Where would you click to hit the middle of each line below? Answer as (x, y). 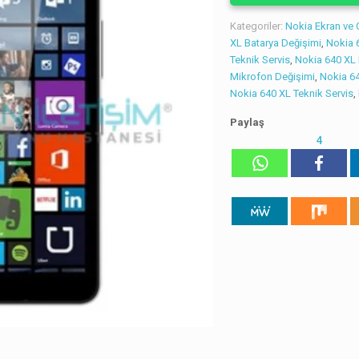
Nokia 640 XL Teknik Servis (292, 93)
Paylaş (248, 122)
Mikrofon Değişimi (273, 77)
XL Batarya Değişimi (276, 43)
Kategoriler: (258, 26)
